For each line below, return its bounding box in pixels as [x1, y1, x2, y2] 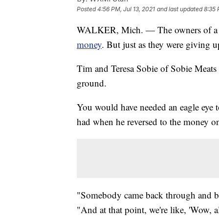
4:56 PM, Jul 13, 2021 [97, 5, 155, 13]
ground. [77, 76, 107, 89]
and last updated [157, 5, 202, 13]
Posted [77, 5, 97, 13]
